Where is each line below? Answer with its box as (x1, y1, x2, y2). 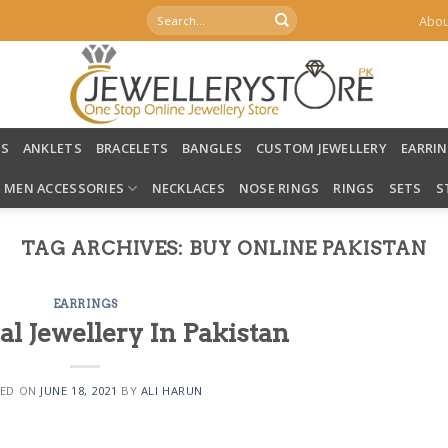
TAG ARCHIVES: (21, 237, 190, 260)
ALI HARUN (140, 382, 203, 398)
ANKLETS (22, 139, 82, 157)
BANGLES (182, 139, 242, 157)
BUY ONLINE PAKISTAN (189, 237, 427, 260)
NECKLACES (151, 179, 225, 197)
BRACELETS (95, 139, 169, 157)
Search (146, 5, 185, 21)
